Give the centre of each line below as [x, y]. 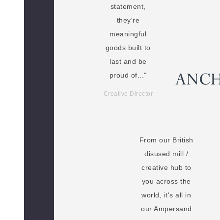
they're [128, 20]
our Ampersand [166, 209]
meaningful [128, 34]
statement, [128, 6]
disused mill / [166, 154]
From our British [166, 140]
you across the [166, 181]
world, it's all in [166, 195]
